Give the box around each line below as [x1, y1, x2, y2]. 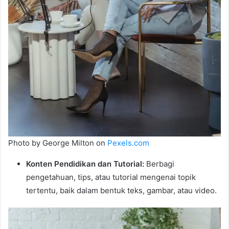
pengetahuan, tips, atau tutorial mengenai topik [26, 172, 196, 182]
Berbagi [144, 159, 174, 169]
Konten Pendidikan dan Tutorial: [26, 159, 144, 169]
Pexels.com [107, 138, 149, 148]
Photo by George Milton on [8, 138, 107, 148]
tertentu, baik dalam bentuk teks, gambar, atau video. [26, 186, 217, 196]
